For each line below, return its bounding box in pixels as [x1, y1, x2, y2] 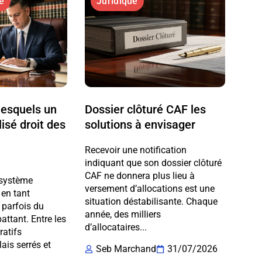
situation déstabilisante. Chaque [85, 195, 218, 207]
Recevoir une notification [85, 144, 187, 156]
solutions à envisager [85, 117, 196, 132]
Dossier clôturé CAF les [85, 102, 206, 116]
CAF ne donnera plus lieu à [85, 170, 195, 181]
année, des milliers [85, 208, 161, 220]
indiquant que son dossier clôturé [85, 157, 222, 168]
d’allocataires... [85, 221, 147, 233]
